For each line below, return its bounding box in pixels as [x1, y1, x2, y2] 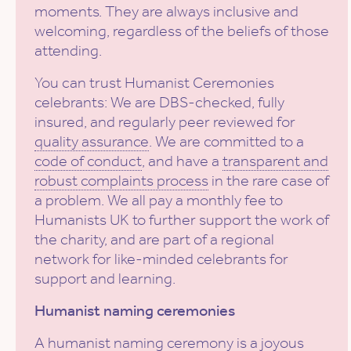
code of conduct [34, 151, 142, 171]
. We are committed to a [149, 132, 304, 151]
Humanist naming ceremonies [34, 301, 235, 320]
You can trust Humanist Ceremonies [34, 73, 274, 92]
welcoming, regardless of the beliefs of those [34, 21, 329, 41]
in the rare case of [208, 171, 329, 190]
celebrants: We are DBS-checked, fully [34, 92, 284, 112]
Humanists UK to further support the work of [34, 210, 329, 230]
